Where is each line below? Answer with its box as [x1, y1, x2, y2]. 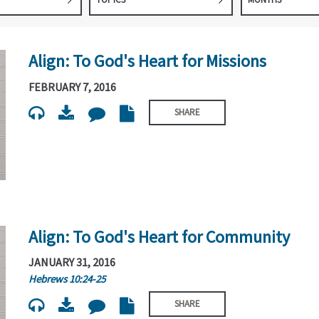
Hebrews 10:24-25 [28, 272, 106, 286]
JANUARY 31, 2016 [28, 255, 116, 270]
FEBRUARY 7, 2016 [28, 79, 117, 94]
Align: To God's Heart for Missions [28, 50, 267, 73]
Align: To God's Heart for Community [28, 225, 291, 248]
